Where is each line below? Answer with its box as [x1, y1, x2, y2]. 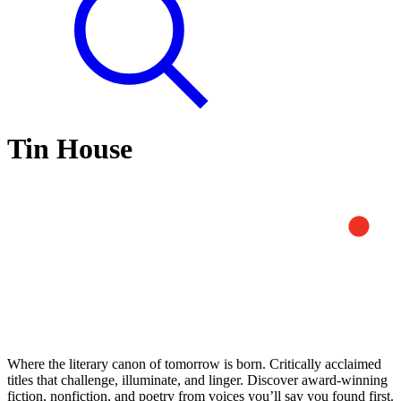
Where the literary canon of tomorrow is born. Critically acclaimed [7, 356, 381, 372]
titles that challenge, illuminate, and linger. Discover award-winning [7, 372, 388, 388]
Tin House [7, 132, 132, 165]
